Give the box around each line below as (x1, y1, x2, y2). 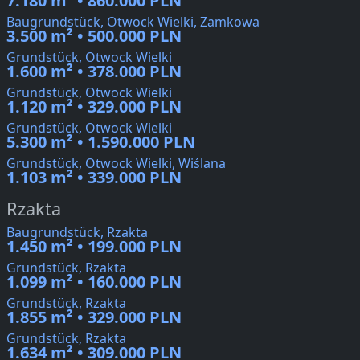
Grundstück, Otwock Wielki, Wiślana (6, 154, 226, 173)
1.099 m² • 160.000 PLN (6, 271, 182, 293)
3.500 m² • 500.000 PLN (6, 25, 182, 47)
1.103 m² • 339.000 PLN (6, 166, 182, 189)
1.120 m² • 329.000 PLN (6, 96, 182, 118)
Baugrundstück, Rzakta (6, 223, 148, 242)
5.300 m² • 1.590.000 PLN (6, 131, 195, 153)
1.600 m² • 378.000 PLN (6, 60, 182, 83)
